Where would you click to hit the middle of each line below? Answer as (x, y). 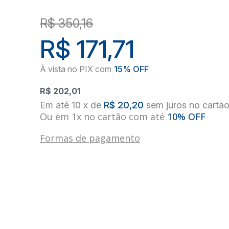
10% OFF (187, 117)
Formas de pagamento (90, 138)
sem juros (167, 105)
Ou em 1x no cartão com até (104, 117)
